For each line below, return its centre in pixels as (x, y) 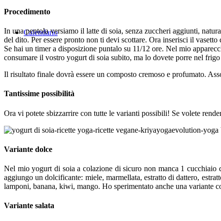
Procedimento (27, 11)
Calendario (41, 32)
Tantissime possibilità (39, 94)
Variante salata (29, 206)
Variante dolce (28, 149)
